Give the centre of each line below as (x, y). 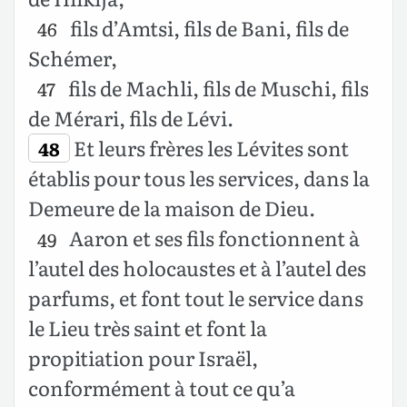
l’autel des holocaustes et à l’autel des (197, 268)
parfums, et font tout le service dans (196, 298)
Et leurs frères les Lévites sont (209, 147)
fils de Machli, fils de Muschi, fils (216, 87)
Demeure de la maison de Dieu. (172, 208)
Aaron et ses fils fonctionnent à (212, 238)
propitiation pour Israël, (143, 358)
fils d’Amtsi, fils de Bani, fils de (207, 27)
